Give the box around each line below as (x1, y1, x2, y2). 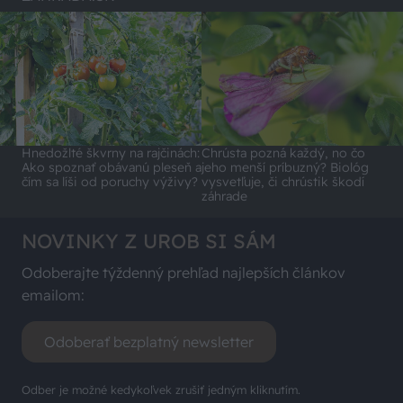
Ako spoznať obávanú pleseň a (22, 159, 201, 176)
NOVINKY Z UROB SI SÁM (22, 228, 276, 255)
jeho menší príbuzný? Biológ (201, 159, 369, 176)
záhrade (201, 188, 247, 205)
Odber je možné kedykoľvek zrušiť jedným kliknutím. (22, 382, 300, 398)
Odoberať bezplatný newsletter (44, 333, 254, 352)
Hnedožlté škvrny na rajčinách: (22, 145, 200, 162)
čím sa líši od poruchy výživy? (22, 174, 198, 191)
